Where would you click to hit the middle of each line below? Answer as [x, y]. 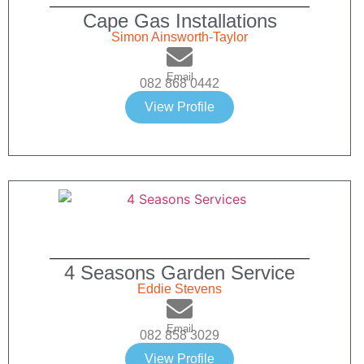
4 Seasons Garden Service [180, 273]
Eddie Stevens [180, 289]
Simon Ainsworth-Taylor [180, 37]
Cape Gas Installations [180, 21]
